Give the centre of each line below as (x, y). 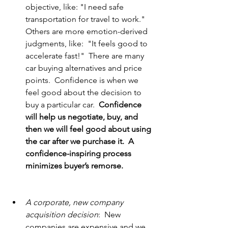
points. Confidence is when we (83, 80)
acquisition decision (62, 215)
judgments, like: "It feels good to (88, 44)
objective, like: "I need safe (76, 7)
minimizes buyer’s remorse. (90, 166)
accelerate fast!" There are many (86, 56)
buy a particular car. (62, 105)
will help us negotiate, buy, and (83, 117)
